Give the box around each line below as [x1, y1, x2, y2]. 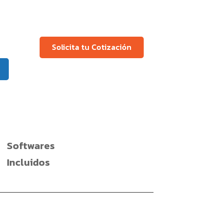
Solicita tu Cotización [51, 41, 131, 53]
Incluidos [6, 155, 50, 170]
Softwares [6, 138, 55, 153]
